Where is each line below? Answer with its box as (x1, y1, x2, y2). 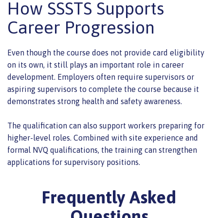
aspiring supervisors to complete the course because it (7, 85, 199, 94)
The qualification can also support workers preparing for (7, 121, 204, 130)
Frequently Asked (42, 187, 176, 208)
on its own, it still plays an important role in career (7, 60, 184, 70)
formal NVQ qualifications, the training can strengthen (7, 145, 197, 155)
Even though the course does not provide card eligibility (7, 48, 204, 57)
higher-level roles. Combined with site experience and (7, 133, 198, 143)
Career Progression (7, 17, 155, 38)
